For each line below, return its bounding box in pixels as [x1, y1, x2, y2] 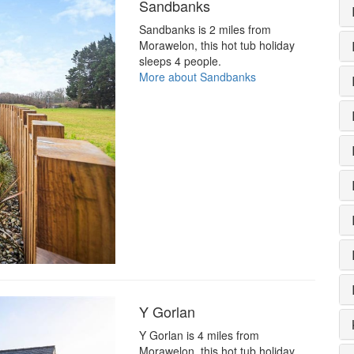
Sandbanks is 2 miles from [138, 21, 271, 37]
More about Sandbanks [138, 68, 256, 85]
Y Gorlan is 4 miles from [138, 326, 259, 343]
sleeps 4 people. [138, 52, 221, 69]
